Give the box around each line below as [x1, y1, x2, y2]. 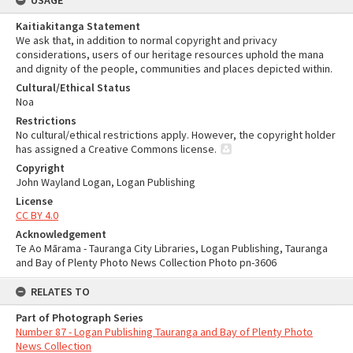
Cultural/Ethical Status [16, 80, 131, 95]
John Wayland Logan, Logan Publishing [16, 175, 195, 189]
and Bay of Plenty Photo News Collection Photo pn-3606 [16, 255, 277, 269]
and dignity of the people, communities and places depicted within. [16, 61, 333, 76]
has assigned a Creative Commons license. [16, 142, 217, 156]
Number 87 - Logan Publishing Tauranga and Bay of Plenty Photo [16, 325, 313, 339]
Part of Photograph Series [16, 310, 143, 325]
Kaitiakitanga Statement [16, 19, 140, 33]
